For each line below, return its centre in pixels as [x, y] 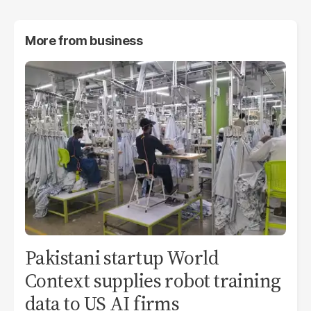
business [116, 40]
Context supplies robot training [153, 280]
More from [58, 40]
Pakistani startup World [122, 257]
